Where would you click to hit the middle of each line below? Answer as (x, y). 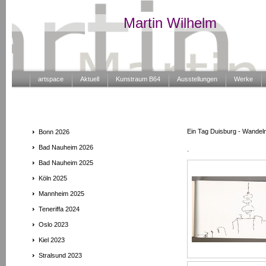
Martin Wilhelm (170, 23)
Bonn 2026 (54, 132)
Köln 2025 (53, 178)
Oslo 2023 (53, 224)
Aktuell (90, 79)
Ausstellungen (197, 79)
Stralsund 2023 (60, 255)
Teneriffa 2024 (59, 209)
